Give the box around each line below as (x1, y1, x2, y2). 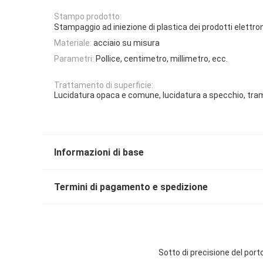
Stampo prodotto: (54, 12, 122, 22)
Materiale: (54, 38, 92, 48)
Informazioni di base (54, 146, 144, 158)
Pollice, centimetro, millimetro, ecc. (96, 54, 228, 64)
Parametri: (54, 54, 94, 64)
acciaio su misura (93, 38, 160, 48)
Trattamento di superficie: (54, 80, 153, 90)
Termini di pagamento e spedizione (54, 181, 208, 193)
